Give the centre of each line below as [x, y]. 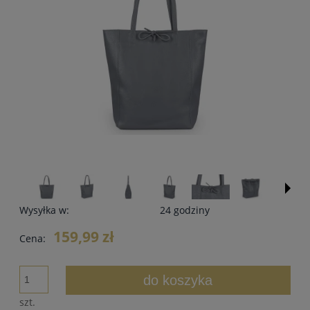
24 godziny [185, 210]
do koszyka [178, 281]
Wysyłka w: [44, 210]
